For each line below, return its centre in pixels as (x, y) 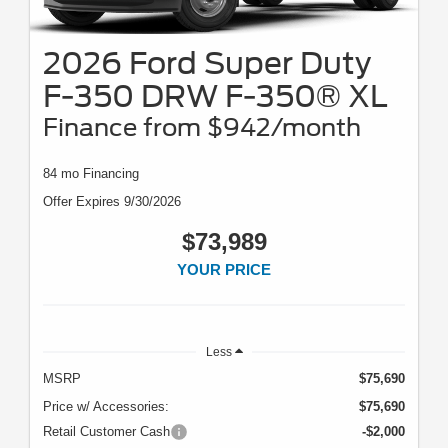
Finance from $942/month (202, 127)
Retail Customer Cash (106, 431)
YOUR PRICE (224, 269)
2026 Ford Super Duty (207, 62)
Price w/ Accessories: (106, 406)
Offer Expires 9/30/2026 (112, 201)
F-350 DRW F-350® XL (215, 95)
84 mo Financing (91, 173)
